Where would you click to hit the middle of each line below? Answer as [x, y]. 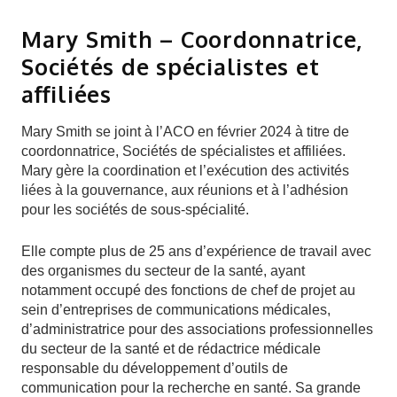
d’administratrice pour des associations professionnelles [197, 329]
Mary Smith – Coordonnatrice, [192, 39]
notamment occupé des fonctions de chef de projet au [188, 290]
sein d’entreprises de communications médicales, [176, 310]
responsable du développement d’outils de [155, 368]
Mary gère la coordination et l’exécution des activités [185, 171]
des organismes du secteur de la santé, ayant [163, 271]
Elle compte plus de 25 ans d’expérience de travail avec [196, 251]
